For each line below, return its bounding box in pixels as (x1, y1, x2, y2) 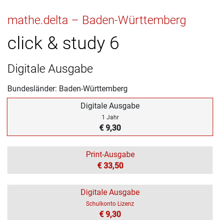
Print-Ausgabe (85, 149, 135, 159)
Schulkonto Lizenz (86, 200, 134, 207)
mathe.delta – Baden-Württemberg (7, 13, 186, 27)
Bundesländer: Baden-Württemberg (7, 83, 128, 93)
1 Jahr (101, 113, 119, 121)
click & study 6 (7, 32, 119, 54)
